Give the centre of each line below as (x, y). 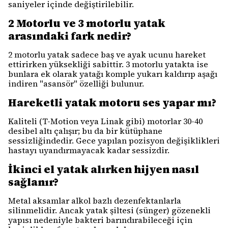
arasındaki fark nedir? (70, 36)
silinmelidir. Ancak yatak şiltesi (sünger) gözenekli (109, 210)
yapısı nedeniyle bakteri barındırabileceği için (100, 220)
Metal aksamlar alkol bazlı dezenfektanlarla (95, 201)
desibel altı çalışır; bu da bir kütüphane (85, 131)
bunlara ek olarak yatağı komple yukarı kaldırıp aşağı (113, 74)
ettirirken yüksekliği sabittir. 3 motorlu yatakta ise (108, 64)
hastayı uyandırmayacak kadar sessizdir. (89, 150)
